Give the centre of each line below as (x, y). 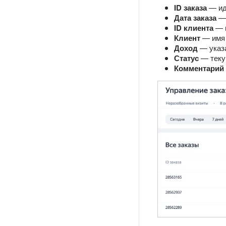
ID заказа (190, 8)
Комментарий (199, 68)
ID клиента (194, 28)
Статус (186, 58)
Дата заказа (195, 18)
